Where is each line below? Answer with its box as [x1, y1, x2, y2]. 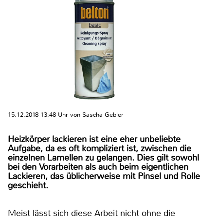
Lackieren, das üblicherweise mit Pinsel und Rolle [8, 170, 200, 182]
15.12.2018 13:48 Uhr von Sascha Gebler [8, 110, 124, 119]
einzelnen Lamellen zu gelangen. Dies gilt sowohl [8, 151, 199, 163]
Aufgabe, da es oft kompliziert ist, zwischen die [8, 142, 191, 154]
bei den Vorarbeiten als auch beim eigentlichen [8, 161, 188, 173]
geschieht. [8, 179, 51, 191]
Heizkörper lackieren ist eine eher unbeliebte [8, 133, 181, 145]
